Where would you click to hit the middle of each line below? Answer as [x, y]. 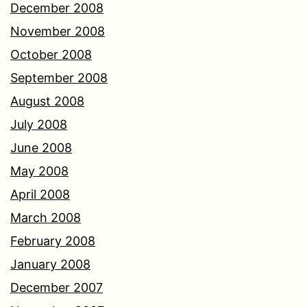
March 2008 [46, 218]
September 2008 [59, 78]
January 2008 [50, 265]
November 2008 [58, 32]
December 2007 [57, 288]
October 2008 [51, 55]
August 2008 [47, 101]
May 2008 [39, 171]
